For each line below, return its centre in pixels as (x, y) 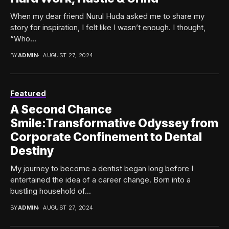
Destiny (32, 151)
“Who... (23, 39)
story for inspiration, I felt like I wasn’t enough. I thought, (108, 28)
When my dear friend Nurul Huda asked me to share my (107, 16)
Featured (28, 94)
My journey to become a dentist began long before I (102, 169)
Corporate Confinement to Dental (106, 137)
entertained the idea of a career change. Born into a (100, 180)
